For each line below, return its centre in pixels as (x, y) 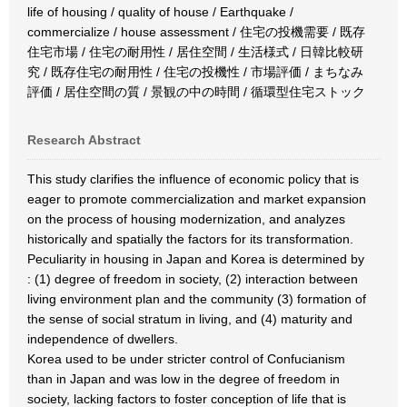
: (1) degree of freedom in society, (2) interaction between (193, 279)
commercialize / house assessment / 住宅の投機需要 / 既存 (196, 32)
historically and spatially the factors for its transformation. (190, 239)
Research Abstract (84, 140)
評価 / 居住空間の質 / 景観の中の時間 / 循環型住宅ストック (196, 92)
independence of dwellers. (103, 339)
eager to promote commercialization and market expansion (197, 199)
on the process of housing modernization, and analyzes (186, 219)
